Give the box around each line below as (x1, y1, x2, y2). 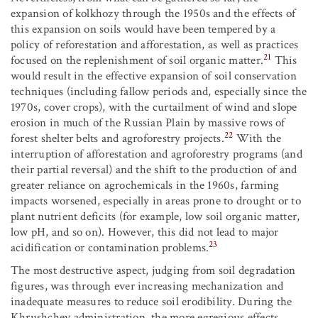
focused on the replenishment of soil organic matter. (11, 53, 263, 69)
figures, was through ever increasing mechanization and (11, 278, 284, 295)
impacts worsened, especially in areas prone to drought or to (11, 193, 301, 209)
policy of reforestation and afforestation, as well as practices (11, 37, 299, 53)
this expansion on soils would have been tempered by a (11, 21, 276, 38)
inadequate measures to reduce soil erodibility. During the (11, 294, 292, 310)
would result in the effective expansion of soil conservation (11, 68, 297, 84)
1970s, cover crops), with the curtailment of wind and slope (11, 99, 297, 116)
